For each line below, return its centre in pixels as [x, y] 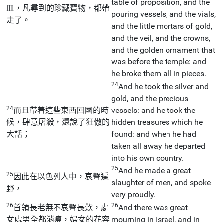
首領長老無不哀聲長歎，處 [61, 207]
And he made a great [155, 170]
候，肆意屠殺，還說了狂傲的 [58, 122]
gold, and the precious [150, 98]
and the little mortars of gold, [162, 26]
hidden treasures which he [157, 122]
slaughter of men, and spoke [161, 182]
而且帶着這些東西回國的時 [61, 110]
